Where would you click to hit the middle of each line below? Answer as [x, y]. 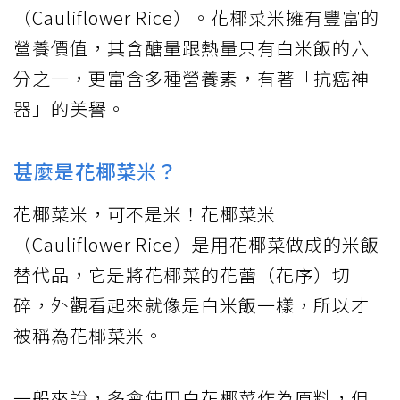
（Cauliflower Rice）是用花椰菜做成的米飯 [196, 245]
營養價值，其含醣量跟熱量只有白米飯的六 [192, 48]
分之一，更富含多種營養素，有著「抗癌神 [192, 79]
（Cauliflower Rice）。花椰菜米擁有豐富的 [196, 18]
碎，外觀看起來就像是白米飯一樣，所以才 [192, 305]
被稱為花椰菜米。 [88, 336]
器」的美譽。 [70, 109]
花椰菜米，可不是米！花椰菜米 [145, 214]
